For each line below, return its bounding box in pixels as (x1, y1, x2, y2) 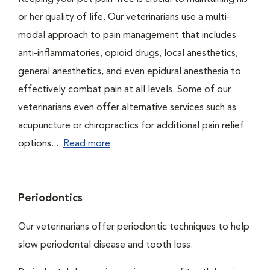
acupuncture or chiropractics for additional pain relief (18, 121, 244, 131)
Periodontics (18, 193, 83, 204)
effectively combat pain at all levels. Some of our (18, 85, 231, 95)
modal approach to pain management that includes (18, 31, 236, 40)
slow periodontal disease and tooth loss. (18, 240, 193, 250)
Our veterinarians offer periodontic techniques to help (18, 222, 250, 232)
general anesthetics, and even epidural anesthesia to (18, 67, 241, 77)
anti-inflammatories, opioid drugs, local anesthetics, (18, 49, 238, 58)
